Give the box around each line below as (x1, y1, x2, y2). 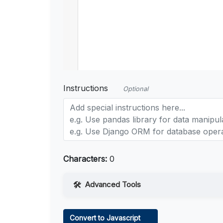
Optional (123, 85, 148, 93)
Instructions (63, 83, 108, 94)
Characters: (63, 154, 107, 164)
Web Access (80, 202, 123, 211)
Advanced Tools (85, 180, 141, 190)
